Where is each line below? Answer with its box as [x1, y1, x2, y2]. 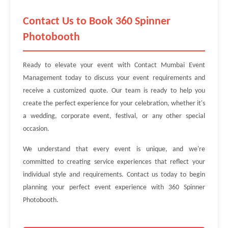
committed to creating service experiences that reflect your [23, 158, 205, 166]
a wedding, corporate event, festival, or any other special [23, 112, 205, 120]
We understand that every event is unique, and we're [23, 146, 205, 153]
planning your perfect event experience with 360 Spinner [23, 184, 205, 191]
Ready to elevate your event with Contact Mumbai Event [23, 62, 205, 69]
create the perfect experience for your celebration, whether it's [23, 100, 205, 107]
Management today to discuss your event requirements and [23, 74, 205, 82]
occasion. [23, 125, 49, 133]
